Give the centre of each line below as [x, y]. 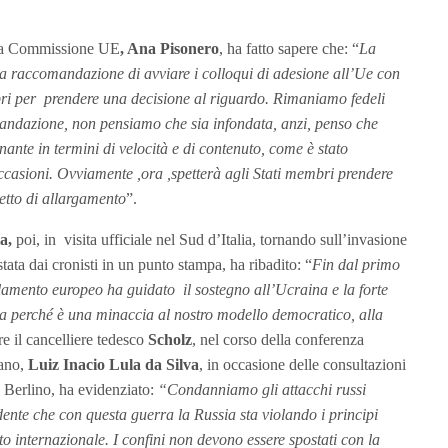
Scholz [170, 339]
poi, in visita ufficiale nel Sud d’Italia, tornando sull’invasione [209, 239]
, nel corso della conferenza [278, 339]
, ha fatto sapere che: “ [289, 48]
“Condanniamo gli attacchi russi [262, 389]
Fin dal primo [356, 264]
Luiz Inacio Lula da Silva [113, 364]
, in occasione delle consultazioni [302, 364]
